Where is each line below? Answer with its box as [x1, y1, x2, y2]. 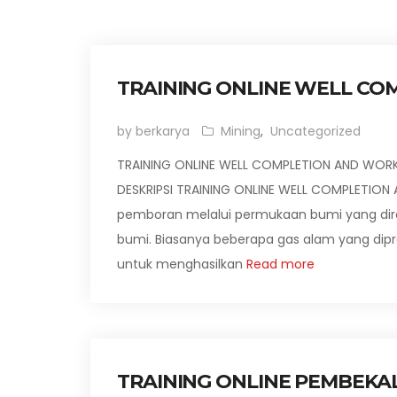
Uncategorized [270, 122, 361, 140]
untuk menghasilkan [117, 255, 243, 273]
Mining [221, 122, 261, 140]
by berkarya [117, 122, 190, 140]
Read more [243, 255, 315, 273]
